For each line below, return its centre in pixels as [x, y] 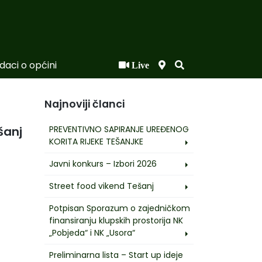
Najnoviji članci [85, 104]
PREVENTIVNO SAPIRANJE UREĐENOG [119, 129]
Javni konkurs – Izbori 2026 [103, 163]
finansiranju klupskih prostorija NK [116, 220]
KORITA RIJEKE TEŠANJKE [96, 141]
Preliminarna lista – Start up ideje [116, 255]
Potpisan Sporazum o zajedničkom [120, 208]
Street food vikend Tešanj [101, 186]
